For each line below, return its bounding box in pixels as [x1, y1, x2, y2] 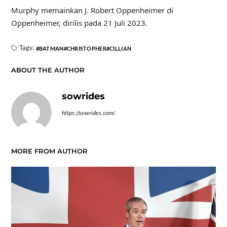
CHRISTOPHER [66, 45, 106, 52]
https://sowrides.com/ [61, 109, 115, 117]
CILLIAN [109, 45, 132, 52]
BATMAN [39, 45, 64, 52]
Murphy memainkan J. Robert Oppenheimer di [11, 5, 173, 15]
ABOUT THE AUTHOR [11, 66, 85, 74]
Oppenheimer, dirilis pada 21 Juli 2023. [11, 18, 147, 28]
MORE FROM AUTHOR [11, 147, 88, 155]
